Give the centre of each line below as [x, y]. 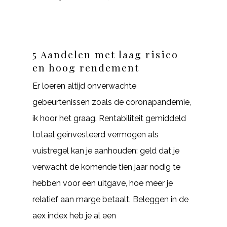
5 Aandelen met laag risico [105, 54]
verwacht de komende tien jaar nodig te [106, 167]
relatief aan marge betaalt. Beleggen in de [110, 199]
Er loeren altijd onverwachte [84, 86]
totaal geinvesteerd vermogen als [96, 135]
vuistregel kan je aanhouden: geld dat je [106, 151]
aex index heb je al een [74, 216]
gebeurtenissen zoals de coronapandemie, [112, 102]
